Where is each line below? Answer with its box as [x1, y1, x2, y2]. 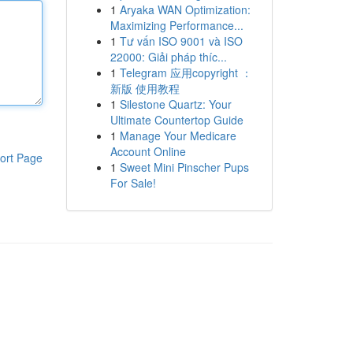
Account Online [110, 143, 186, 159]
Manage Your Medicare [119, 128, 236, 143]
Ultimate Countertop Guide [110, 112, 243, 128]
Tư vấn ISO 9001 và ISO [119, 33, 243, 49]
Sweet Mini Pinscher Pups [119, 159, 249, 175]
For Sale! [110, 175, 156, 191]
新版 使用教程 [110, 80, 180, 96]
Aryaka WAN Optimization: [119, 2, 251, 17]
